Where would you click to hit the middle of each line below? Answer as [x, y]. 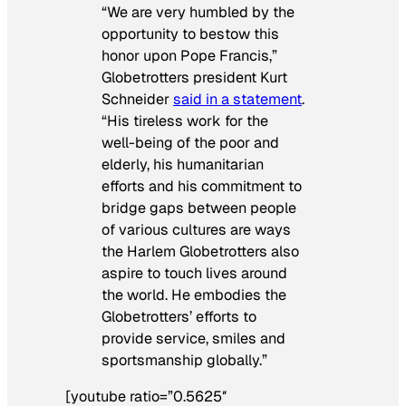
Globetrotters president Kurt [194, 78]
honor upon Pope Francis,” [189, 56]
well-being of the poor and [190, 143]
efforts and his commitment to [202, 187]
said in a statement [237, 100]
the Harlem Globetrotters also [200, 252]
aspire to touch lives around [194, 274]
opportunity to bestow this [190, 34]
